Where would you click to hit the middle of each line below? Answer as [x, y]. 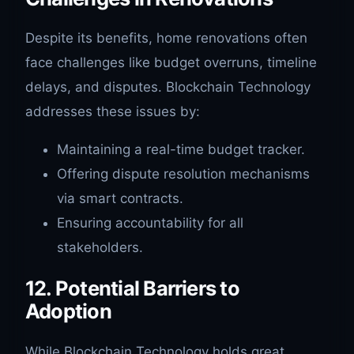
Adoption [68, 311]
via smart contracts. [120, 199]
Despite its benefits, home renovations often [166, 38]
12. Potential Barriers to [132, 288]
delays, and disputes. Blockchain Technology [168, 87]
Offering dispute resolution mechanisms [183, 174]
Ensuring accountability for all [150, 223]
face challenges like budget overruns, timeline [171, 63]
